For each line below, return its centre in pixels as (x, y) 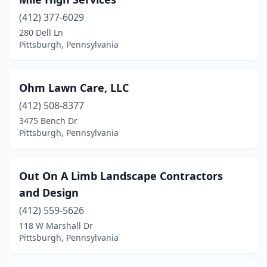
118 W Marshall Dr (56, 226)
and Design (49, 193)
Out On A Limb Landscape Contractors (121, 176)
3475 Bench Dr (48, 121)
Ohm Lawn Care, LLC (74, 88)
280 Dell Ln (41, 32)
